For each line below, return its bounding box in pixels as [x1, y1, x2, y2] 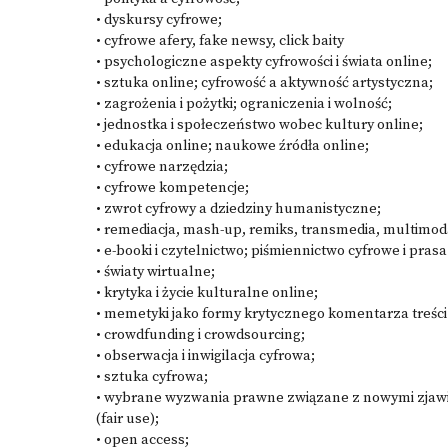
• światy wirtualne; [96, 263, 215, 281]
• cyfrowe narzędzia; [96, 158, 228, 176]
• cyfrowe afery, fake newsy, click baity [96, 32, 344, 50]
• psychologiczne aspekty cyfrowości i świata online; [96, 53, 432, 71]
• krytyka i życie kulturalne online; [96, 284, 318, 302]
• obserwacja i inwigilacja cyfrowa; [96, 347, 315, 365]
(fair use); [96, 410, 159, 428]
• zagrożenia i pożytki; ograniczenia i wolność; [96, 95, 392, 113]
